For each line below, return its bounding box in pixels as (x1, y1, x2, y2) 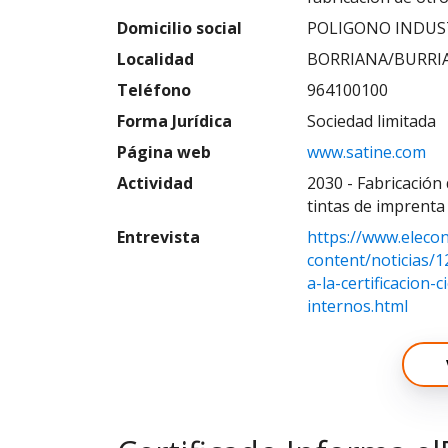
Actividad (117, 172, 193, 194)
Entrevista (117, 226, 200, 248)
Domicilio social (117, 17, 242, 39)
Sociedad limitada (307, 110, 436, 132)
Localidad (117, 48, 194, 70)
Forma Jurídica (117, 110, 232, 132)
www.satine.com (307, 141, 426, 163)
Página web (117, 141, 211, 163)
